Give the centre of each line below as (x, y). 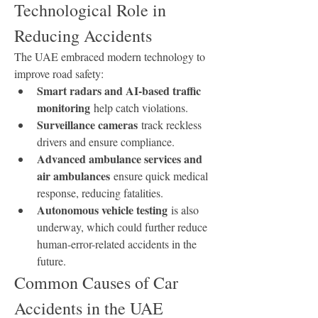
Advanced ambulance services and (120, 159)
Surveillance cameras (87, 125)
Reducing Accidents (83, 35)
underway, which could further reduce (122, 227)
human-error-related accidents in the (117, 244)
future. (51, 261)
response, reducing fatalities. (100, 193)
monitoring (64, 108)
